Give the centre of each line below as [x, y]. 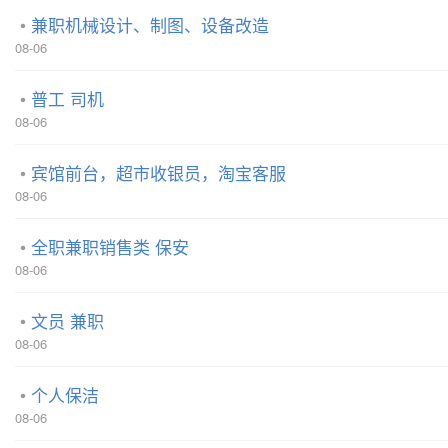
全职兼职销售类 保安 [110, 246]
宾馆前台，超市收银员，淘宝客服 [158, 172]
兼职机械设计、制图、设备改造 [150, 24]
